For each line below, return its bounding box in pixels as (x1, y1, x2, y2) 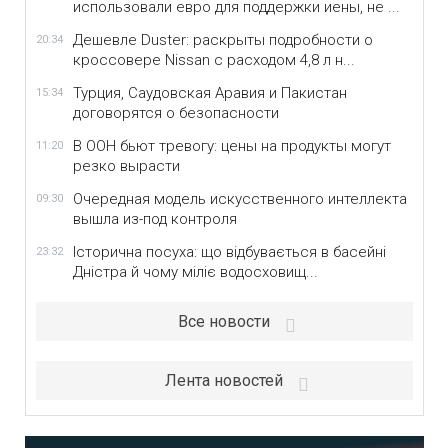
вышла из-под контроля (72, 210, 237, 228)
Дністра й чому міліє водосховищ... (72, 263, 318, 281)
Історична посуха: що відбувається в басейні (72, 243, 386, 261)
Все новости (178, 312, 270, 331)
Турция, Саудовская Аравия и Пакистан (72, 84, 347, 102)
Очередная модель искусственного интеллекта (72, 190, 407, 208)
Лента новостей (165, 371, 283, 390)
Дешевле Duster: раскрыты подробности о (72, 31, 373, 49)
